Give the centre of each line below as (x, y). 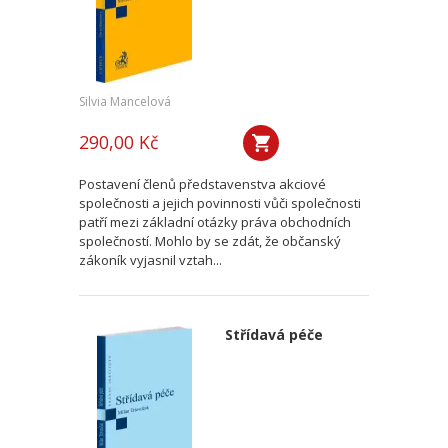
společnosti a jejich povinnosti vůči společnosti (220, 203)
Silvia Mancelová (125, 101)
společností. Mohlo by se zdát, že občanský (210, 241)
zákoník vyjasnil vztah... (150, 260)
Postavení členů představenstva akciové (202, 184)
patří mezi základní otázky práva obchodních (215, 222)
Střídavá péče (273, 334)
